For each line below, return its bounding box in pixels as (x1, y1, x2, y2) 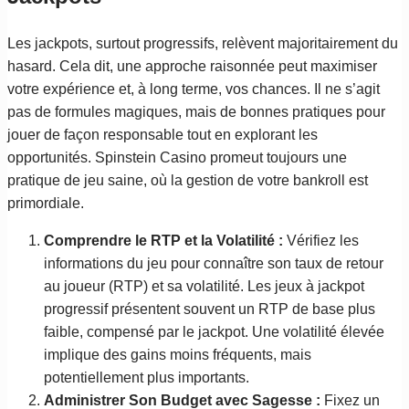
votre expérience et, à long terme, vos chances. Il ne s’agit (7, 80, 380, 97)
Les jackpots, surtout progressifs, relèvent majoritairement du (7, 35, 398, 51)
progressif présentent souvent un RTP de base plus (44, 300, 375, 317)
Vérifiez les (283, 232, 359, 248)
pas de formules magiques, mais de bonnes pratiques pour (7, 103, 385, 120)
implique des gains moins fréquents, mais (44, 346, 311, 362)
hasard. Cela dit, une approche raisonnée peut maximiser (7, 58, 377, 74)
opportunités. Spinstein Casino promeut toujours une (7, 149, 347, 165)
